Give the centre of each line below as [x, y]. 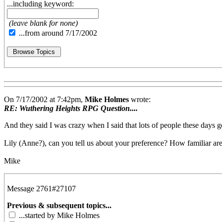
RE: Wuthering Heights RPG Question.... [71, 109]
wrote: [140, 100]
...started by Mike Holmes [58, 216]
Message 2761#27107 [41, 189]
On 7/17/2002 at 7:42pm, [44, 100]
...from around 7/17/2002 [57, 33]
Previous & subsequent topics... [59, 206]
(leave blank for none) [43, 23]
